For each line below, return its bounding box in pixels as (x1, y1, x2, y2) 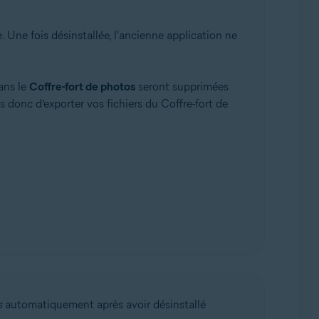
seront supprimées (135, 80, 229, 93)
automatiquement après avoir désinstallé (1, 298, 206, 311)
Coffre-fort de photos (28, 80, 135, 93)
